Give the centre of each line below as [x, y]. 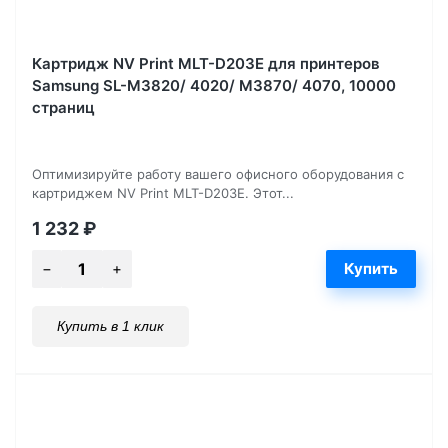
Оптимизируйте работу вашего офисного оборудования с [218, 173]
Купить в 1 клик [110, 325]
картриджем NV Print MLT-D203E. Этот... [163, 192]
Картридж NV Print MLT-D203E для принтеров [206, 63]
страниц [63, 107]
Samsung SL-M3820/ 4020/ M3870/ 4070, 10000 [214, 85]
